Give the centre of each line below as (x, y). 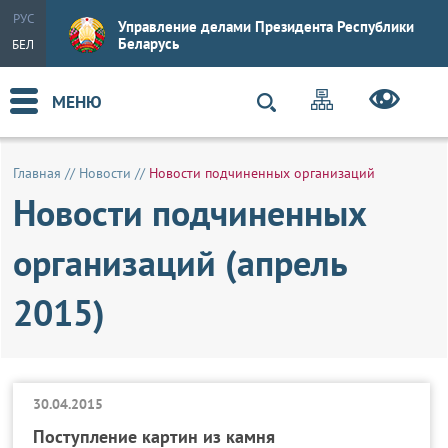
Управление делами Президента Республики (266, 26)
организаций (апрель (181, 262)
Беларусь (148, 43)
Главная (37, 173)
